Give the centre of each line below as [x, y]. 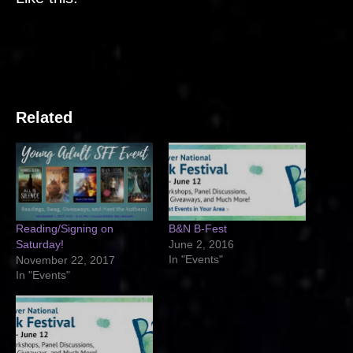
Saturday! [40, 245]
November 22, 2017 [65, 260]
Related [44, 117]
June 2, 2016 [201, 245]
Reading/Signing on [65, 229]
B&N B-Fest [198, 229]
